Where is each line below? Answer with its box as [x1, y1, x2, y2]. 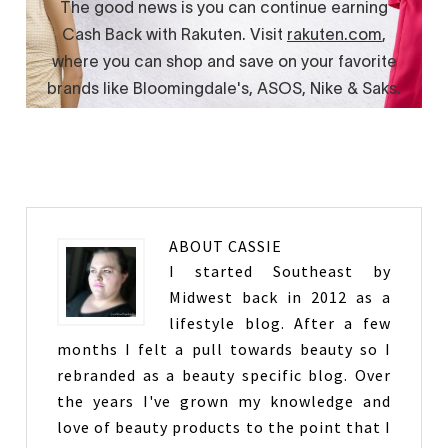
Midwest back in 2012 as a [169, 287, 391, 308]
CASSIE [228, 236, 283, 257]
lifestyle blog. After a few [169, 313, 391, 334]
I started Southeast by [169, 261, 391, 282]
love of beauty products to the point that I [57, 417, 391, 438]
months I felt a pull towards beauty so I [57, 339, 391, 360]
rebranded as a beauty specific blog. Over [57, 365, 391, 386]
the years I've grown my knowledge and [57, 391, 391, 412]
